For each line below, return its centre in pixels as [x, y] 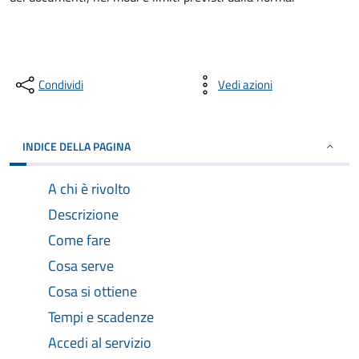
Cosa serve [81, 266]
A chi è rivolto [89, 189]
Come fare [79, 240]
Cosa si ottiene [93, 291]
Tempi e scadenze [101, 317]
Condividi [61, 85]
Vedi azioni [245, 85]
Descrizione [83, 214]
